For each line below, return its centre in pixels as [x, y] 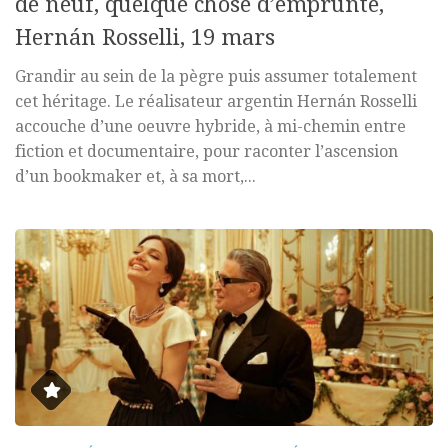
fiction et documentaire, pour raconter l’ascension [206, 152]
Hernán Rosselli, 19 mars [145, 38]
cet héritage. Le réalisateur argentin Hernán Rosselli [216, 102]
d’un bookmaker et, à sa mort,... [135, 177]
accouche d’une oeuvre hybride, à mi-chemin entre [210, 127]
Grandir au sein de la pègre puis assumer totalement [216, 77]
